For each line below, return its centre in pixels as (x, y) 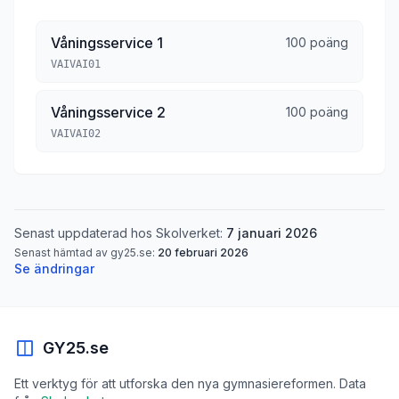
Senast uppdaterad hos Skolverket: (120, 233)
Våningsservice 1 (107, 43)
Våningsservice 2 (108, 112)
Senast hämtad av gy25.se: (86, 252)
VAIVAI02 (76, 134)
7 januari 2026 (272, 233)
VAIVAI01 (76, 64)
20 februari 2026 (203, 252)
